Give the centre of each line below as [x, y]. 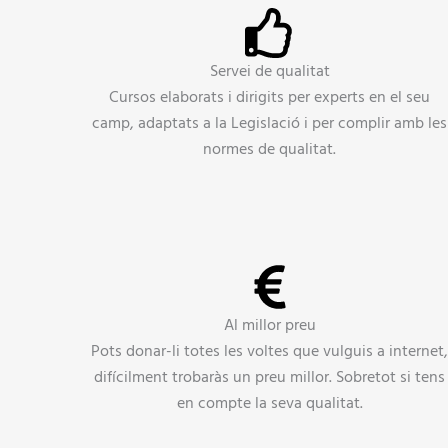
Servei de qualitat [269, 70]
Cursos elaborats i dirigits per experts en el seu [270, 96]
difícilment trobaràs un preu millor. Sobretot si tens [270, 376]
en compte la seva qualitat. [269, 402]
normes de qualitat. [270, 148]
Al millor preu [269, 324]
